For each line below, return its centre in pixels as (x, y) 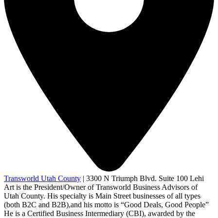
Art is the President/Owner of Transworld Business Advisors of (101, 187)
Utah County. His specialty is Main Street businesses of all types (102, 196)
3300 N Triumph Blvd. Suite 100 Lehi (145, 178)
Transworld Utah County (42, 178)
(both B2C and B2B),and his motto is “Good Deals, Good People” (106, 204)
